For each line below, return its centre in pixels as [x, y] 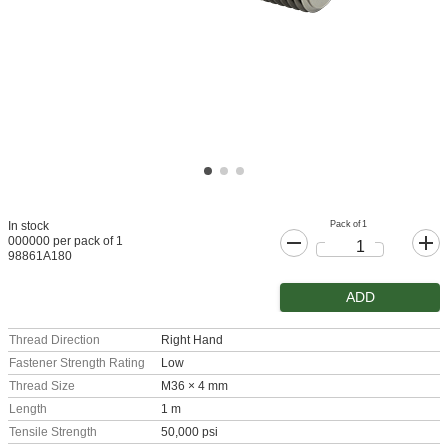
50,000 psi [189, 432]
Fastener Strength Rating [77, 363]
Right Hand [192, 340]
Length [28, 409]
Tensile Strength [53, 432]
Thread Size [42, 386]
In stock [28, 226]
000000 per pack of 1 [65, 241]
